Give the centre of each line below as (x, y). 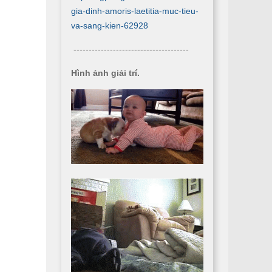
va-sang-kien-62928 (110, 25)
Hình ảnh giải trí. (105, 73)
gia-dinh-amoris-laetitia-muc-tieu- (135, 11)
